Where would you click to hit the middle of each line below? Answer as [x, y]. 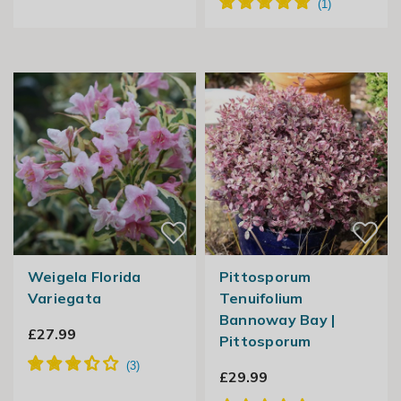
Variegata [64, 299]
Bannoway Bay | [277, 320]
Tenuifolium [261, 299]
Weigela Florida [84, 277]
